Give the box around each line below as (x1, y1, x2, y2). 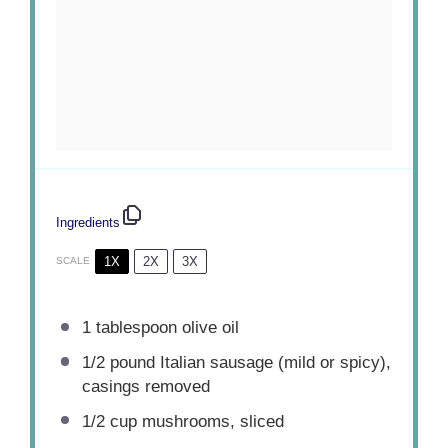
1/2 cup (81, 411, 137, 431)
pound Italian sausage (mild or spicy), (104, 352, 391, 372)
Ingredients (56, 214, 121, 230)
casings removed (81, 376, 210, 396)
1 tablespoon (81, 318, 177, 338)
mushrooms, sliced (136, 411, 284, 431)
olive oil (176, 318, 239, 338)
